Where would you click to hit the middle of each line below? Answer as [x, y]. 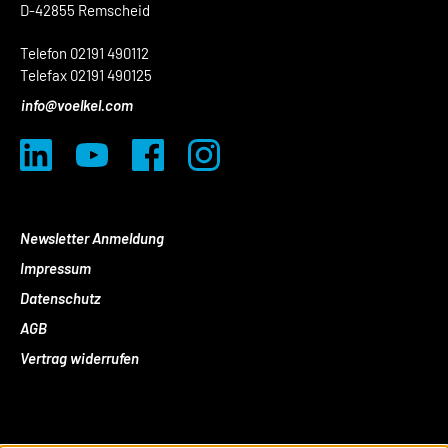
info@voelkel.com [77, 105]
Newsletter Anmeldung [92, 238]
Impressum [55, 268]
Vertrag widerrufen [79, 358]
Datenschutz [60, 298]
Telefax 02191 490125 [86, 75]
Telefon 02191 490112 [84, 53]
